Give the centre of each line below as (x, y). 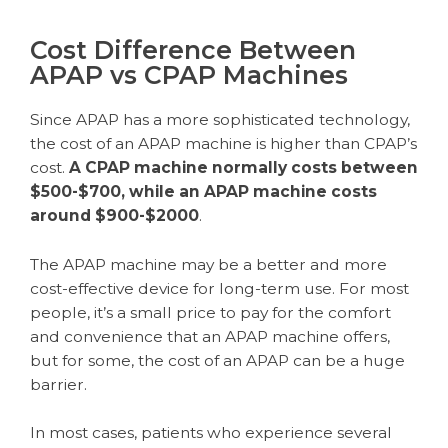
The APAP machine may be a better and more (208, 264)
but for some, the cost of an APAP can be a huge (217, 360)
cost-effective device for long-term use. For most (219, 288)
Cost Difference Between (193, 49)
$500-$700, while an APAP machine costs (203, 191)
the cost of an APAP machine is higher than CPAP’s (223, 143)
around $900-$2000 (114, 215)
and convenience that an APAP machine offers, (210, 336)
